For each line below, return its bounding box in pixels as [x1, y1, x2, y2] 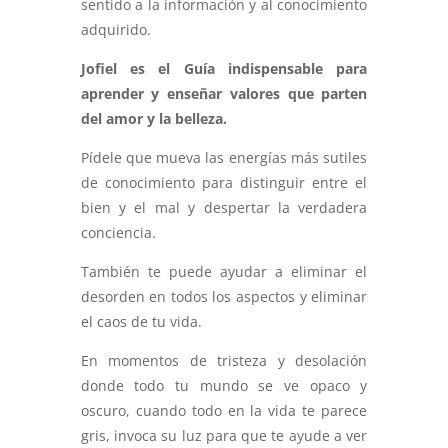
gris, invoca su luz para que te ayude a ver [80, 426, 368, 446]
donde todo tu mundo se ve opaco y [80, 376, 368, 396]
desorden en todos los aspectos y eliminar [80, 287, 368, 307]
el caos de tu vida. [80, 312, 202, 332]
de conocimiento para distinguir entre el [80, 173, 368, 193]
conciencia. [80, 223, 156, 243]
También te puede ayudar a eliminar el [80, 262, 368, 282]
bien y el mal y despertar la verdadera [80, 198, 368, 218]
